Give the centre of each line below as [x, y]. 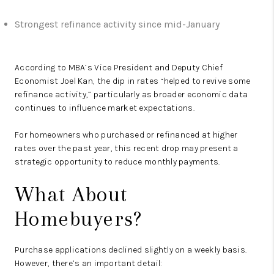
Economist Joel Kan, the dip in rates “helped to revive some [133, 81]
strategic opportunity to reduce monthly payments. [117, 162]
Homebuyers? [79, 219]
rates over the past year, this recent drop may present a [127, 148]
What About [71, 194]
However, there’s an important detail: [89, 263]
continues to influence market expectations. [105, 108]
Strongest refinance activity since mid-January [117, 24]
